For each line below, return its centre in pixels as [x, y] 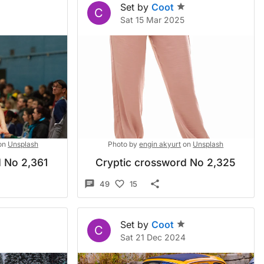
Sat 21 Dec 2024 [153, 237]
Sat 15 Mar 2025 [152, 20]
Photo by [123, 144]
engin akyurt [160, 144]
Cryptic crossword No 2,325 [166, 162]
